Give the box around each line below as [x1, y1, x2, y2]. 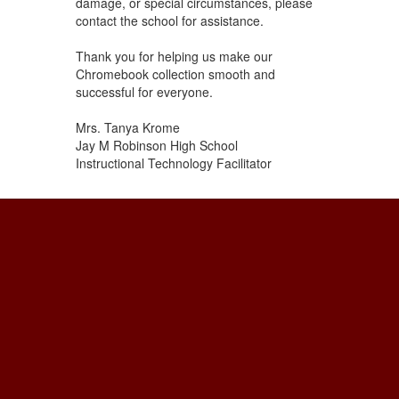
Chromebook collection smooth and [75, 65, 275, 84]
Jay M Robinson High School [75, 136, 238, 155]
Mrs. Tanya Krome [75, 118, 180, 137]
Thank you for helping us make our [75, 47, 273, 66]
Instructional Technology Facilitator [75, 154, 272, 173]
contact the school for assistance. [75, 12, 264, 30]
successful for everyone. [75, 83, 213, 102]
